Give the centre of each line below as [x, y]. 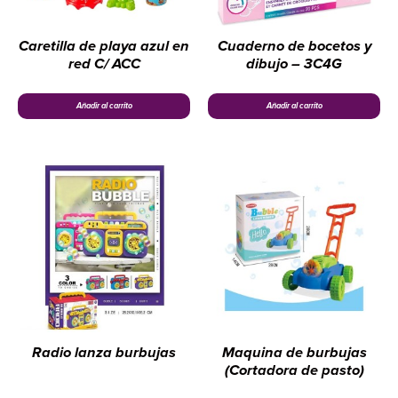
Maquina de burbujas [294, 352]
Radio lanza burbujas [104, 352]
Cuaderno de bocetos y [294, 47]
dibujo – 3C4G [294, 64]
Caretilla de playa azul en [104, 47]
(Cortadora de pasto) [294, 370]
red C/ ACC [104, 64]
